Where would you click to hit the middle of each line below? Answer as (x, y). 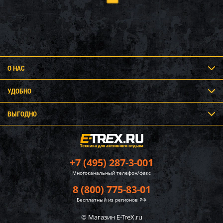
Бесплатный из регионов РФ (111, 200)
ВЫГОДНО (22, 114)
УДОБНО (19, 91)
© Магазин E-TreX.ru (111, 217)
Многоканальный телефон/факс (111, 173)
